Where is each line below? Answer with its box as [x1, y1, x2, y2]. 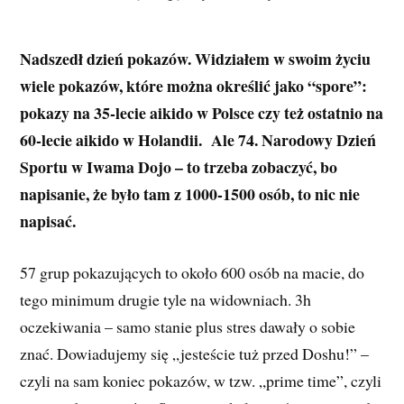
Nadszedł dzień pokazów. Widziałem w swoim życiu [20, 46, 372, 70]
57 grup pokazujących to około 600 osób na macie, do [20, 261, 365, 283]
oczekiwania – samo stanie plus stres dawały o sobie [20, 315, 356, 337]
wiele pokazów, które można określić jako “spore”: [20, 73, 368, 97]
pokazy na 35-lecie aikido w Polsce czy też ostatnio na [20, 100, 384, 124]
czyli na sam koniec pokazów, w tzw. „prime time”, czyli [20, 369, 382, 391]
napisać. [20, 208, 77, 233]
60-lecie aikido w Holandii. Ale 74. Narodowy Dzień [20, 127, 377, 151]
